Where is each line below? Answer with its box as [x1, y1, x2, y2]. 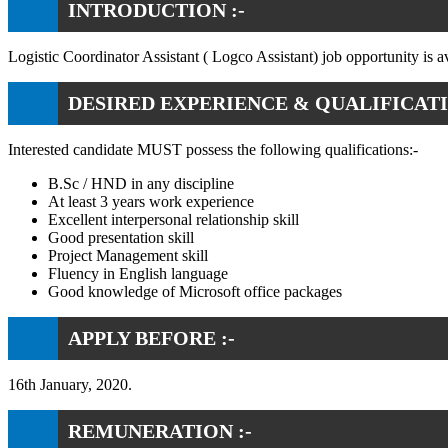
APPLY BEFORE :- [68, 326, 235, 349]
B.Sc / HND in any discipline [48, 174, 234, 192]
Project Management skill [48, 246, 208, 264]
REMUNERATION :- [68, 419, 252, 442]
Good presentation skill [48, 228, 194, 246]
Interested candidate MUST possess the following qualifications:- [8, 140, 418, 158]
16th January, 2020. [8, 375, 132, 393]
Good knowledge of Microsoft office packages [48, 282, 342, 300]
